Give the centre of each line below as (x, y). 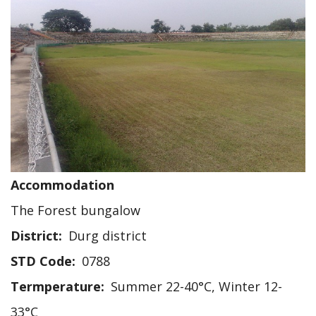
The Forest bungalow (75, 210)
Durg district (108, 235)
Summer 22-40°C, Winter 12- (196, 286)
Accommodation (62, 184)
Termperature (56, 286)
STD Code (41, 261)
